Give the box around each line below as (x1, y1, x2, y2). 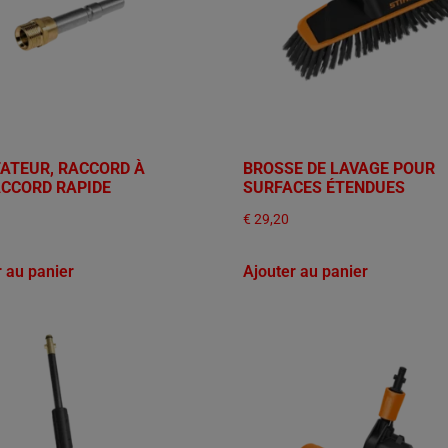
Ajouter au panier (243, 262, 369, 282)
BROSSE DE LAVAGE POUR (243, 159, 436, 179)
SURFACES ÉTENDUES (243, 178, 406, 198)
